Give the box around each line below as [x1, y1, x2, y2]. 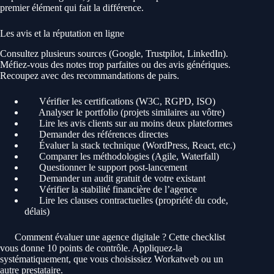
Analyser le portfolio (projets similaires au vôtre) [37, 106, 224, 117]
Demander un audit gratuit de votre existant [37, 172, 206, 183]
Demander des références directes [37, 128, 168, 139]
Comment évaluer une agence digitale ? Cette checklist [12, 231, 225, 242]
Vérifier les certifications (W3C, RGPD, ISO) [37, 95, 215, 106]
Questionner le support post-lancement [37, 161, 187, 172]
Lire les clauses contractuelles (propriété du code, [37, 194, 228, 206]
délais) [24, 206, 50, 217]
